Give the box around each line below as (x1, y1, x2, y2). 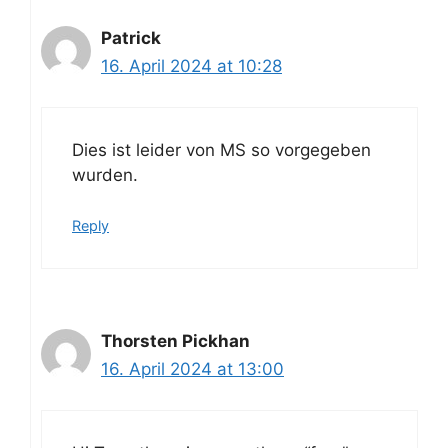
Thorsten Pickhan (101, 331, 250, 352)
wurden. (72, 164, 138, 185)
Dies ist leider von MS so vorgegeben (72, 139, 371, 160)
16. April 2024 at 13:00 (101, 359, 284, 380)
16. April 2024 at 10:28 (101, 56, 282, 77)
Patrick (101, 28, 161, 49)
